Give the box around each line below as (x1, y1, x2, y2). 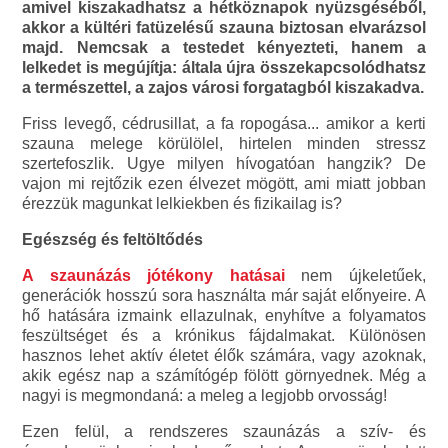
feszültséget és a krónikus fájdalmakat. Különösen (22, 326, 426, 344)
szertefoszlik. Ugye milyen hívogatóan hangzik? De (22, 154, 426, 172)
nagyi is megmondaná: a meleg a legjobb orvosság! (22, 386, 388, 404)
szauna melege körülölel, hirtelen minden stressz (22, 134, 426, 152)
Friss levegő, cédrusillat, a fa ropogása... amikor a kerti (22, 114, 426, 132)
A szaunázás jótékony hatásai (22, 266, 302, 284)
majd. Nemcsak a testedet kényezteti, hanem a (22, 38, 426, 56)
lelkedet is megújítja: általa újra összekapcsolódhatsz (22, 58, 426, 76)
